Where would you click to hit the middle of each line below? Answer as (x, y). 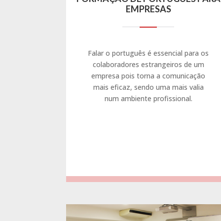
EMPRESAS (148, 9)
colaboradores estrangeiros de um (148, 64)
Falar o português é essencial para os (148, 53)
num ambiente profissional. (148, 98)
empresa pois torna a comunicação (148, 75)
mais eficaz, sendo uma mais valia (148, 87)
